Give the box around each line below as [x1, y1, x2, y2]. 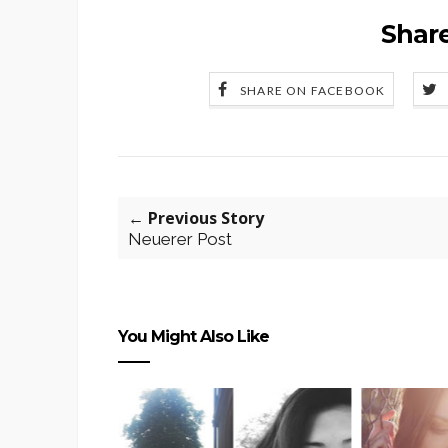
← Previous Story [128, 207, 264, 230]
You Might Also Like [118, 327, 269, 347]
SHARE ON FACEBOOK [239, 83, 386, 99]
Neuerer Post [128, 229, 232, 250]
